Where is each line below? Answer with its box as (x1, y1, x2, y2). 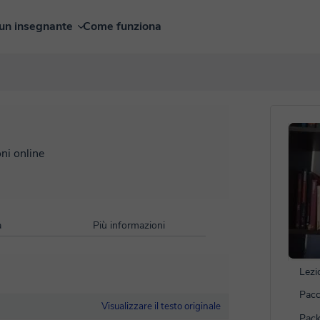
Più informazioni (92, 219, 165, 232)
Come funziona (82, 19, 161, 34)
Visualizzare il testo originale (101, 300, 221, 313)
